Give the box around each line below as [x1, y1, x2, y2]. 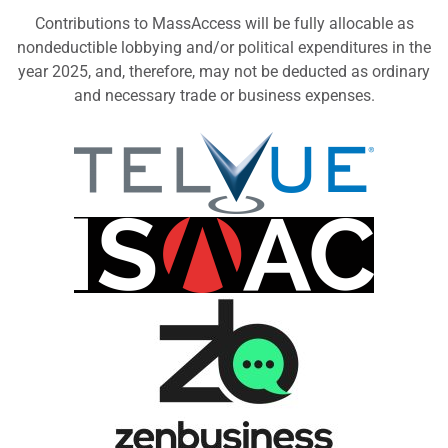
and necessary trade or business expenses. [73, 85, 375, 105]
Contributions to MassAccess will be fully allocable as [34, 13, 414, 33]
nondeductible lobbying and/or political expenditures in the [17, 37, 431, 57]
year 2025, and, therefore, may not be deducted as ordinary [18, 61, 430, 81]
